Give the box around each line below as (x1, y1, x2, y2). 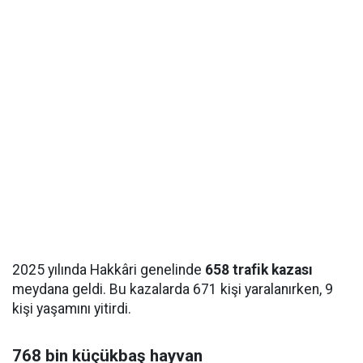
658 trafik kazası (205, 262, 313, 279)
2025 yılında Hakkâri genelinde (12, 262, 205, 279)
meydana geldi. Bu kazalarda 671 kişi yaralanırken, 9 (12, 281, 333, 298)
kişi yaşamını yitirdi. (12, 301, 131, 318)
